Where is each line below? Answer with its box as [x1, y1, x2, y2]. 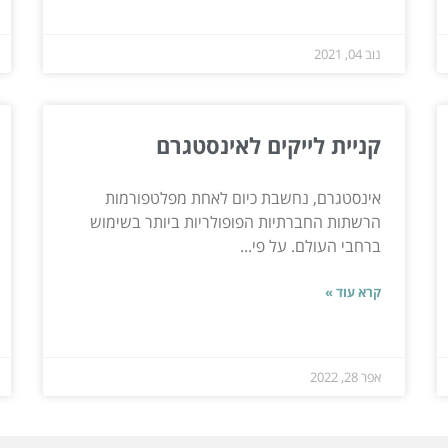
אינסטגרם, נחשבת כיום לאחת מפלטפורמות [105, 186, 382, 209]
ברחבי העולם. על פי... [240, 234, 382, 257]
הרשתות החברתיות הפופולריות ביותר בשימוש [90, 210, 382, 233]
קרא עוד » [325, 282, 382, 301]
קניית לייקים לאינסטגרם [156, 129, 382, 160]
